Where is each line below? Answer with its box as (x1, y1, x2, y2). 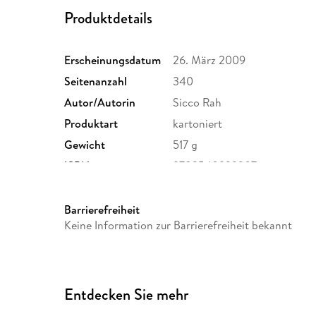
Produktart (64, 115, 119, 131)
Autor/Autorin (64, 94, 136, 110)
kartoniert (173, 115, 223, 131)
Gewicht (64, 136, 106, 152)
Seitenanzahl (64, 73, 128, 89)
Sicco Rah (173, 94, 222, 110)
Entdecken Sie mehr (64, 283, 189, 305)
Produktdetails (64, 6, 153, 29)
